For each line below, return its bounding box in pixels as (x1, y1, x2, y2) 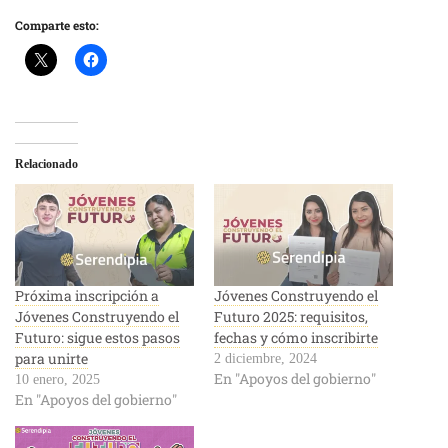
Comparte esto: (15, 16, 99, 33)
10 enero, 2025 (15, 372, 100, 388)
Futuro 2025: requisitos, (214, 307, 368, 327)
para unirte (15, 349, 88, 369)
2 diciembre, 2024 (214, 351, 317, 367)
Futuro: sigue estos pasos (15, 328, 180, 348)
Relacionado (15, 156, 78, 171)
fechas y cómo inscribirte (214, 328, 378, 348)
